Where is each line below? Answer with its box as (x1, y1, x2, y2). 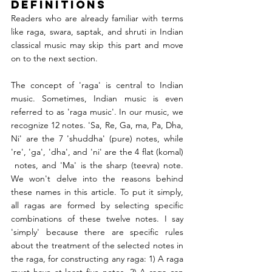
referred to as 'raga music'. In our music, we (11, 106, 183, 118)
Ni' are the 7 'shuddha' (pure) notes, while (11, 133, 183, 144)
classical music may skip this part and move (11, 39, 183, 51)
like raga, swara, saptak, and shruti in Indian (11, 26, 183, 38)
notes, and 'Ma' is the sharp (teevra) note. (11, 160, 183, 171)
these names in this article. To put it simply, (11, 186, 183, 198)
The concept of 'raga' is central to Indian (11, 80, 183, 91)
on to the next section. (11, 53, 98, 64)
